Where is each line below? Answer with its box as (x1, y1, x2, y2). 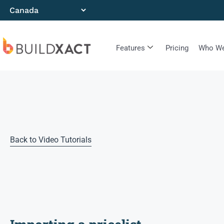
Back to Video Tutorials (10, 135, 91, 145)
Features (115, 43, 145, 52)
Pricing (165, 43, 188, 52)
